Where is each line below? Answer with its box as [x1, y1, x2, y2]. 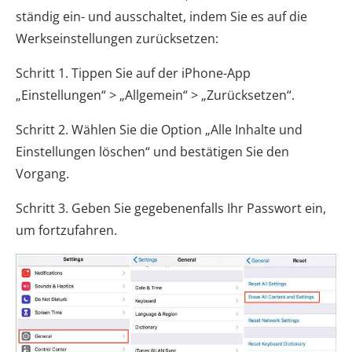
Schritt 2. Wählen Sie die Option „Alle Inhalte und [16, 120, 302, 138]
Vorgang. [16, 164, 69, 182]
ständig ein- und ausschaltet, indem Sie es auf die [16, 7, 307, 25]
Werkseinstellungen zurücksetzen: [16, 29, 218, 47]
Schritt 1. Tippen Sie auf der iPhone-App [16, 64, 251, 82]
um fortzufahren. [16, 221, 117, 239]
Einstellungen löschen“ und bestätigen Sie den [16, 142, 289, 160]
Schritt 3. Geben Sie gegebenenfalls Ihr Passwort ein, [16, 199, 326, 217]
